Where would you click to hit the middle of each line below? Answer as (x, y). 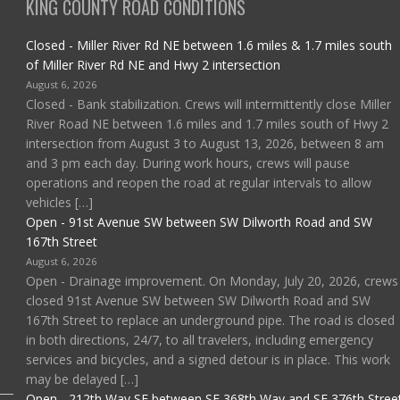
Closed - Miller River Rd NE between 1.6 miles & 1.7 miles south (209, 45)
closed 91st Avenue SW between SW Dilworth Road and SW (199, 300)
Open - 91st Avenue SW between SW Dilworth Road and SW (200, 221)
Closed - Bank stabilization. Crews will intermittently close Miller (209, 104)
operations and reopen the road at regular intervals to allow (199, 182)
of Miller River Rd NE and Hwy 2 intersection (154, 64)
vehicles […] (60, 202)
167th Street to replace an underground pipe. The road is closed (211, 320)
